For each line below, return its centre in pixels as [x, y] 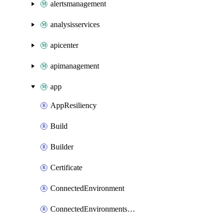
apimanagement [75, 66]
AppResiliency [74, 105]
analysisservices [75, 24]
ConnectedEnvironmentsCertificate [131, 209]
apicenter [64, 45]
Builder [62, 147]
